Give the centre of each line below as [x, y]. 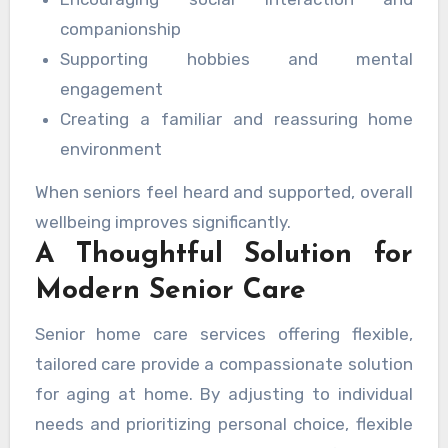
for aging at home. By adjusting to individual [223, 394]
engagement [112, 89]
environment [111, 149]
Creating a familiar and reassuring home [237, 119]
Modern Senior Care [170, 291]
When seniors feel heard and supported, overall [223, 192]
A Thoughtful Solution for [224, 255]
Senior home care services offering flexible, [223, 334]
